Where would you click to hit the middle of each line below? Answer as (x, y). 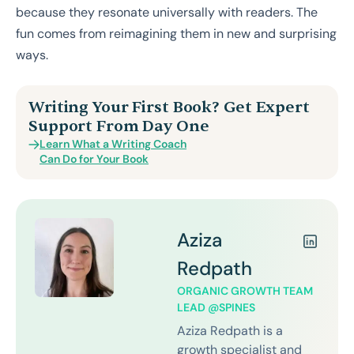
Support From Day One (119, 126)
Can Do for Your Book (94, 158)
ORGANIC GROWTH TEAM (245, 290)
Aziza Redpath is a (230, 330)
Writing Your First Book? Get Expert (169, 107)
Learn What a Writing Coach (113, 143)
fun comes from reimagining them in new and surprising (176, 33)
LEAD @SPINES (216, 307)
